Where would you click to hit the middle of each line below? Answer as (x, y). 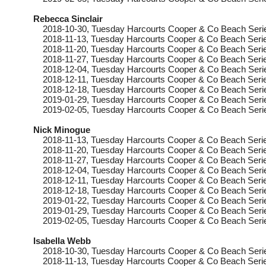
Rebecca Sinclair (68, 19)
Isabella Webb (62, 241)
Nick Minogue (62, 130)
